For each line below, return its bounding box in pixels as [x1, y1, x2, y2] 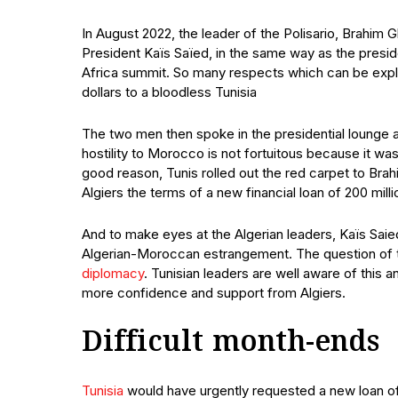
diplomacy [82, 265, 144, 282]
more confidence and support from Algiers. [82, 284, 346, 301]
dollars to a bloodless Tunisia [82, 84, 257, 100]
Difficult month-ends [82, 322, 380, 363]
